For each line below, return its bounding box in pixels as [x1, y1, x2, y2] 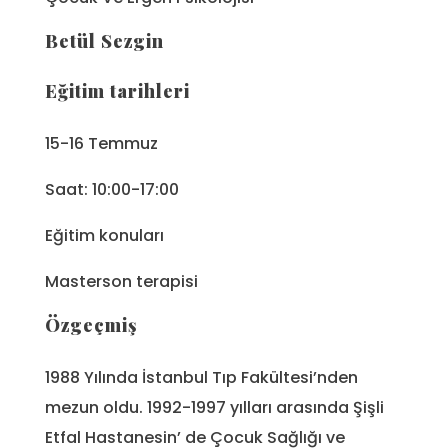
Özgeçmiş [45, 312, 138, 337]
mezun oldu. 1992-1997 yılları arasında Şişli [45, 396, 384, 420]
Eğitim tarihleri [45, 78, 190, 103]
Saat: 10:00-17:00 [45, 177, 179, 201]
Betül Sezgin [45, 28, 164, 53]
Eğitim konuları [45, 223, 164, 247]
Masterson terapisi [45, 269, 198, 293]
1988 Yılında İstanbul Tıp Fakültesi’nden [45, 366, 358, 390]
